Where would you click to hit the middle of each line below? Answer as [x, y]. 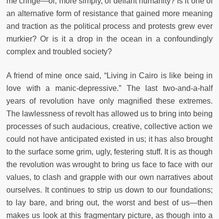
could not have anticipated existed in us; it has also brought [109, 139]
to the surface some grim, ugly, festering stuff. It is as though [109, 152]
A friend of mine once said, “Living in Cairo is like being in [109, 76]
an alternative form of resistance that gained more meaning [109, 14]
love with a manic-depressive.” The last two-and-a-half [109, 88]
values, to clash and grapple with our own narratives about [109, 177]
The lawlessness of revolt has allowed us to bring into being [109, 114]
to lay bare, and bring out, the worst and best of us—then [109, 203]
